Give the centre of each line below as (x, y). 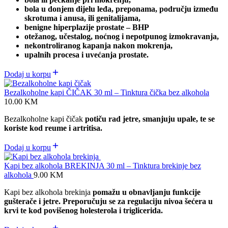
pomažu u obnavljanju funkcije (147, 192)
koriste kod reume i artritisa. (53, 128)
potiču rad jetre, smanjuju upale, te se (150, 119)
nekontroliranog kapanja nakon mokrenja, (98, 46)
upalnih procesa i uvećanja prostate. (87, 55)
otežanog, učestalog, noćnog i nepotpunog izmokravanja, (122, 37)
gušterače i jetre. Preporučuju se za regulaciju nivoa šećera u (108, 202)
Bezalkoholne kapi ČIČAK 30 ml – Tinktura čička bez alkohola (107, 93)
